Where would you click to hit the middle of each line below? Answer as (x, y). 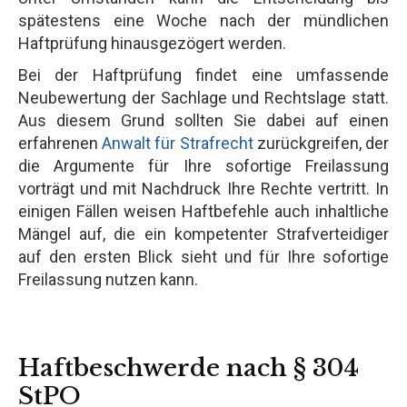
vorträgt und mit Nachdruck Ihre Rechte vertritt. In (203, 188)
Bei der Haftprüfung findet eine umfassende (203, 74)
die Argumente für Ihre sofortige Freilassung (203, 165)
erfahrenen (60, 143)
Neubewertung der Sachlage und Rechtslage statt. (203, 97)
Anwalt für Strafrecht (178, 143)
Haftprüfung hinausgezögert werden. (152, 43)
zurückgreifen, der (321, 143)
